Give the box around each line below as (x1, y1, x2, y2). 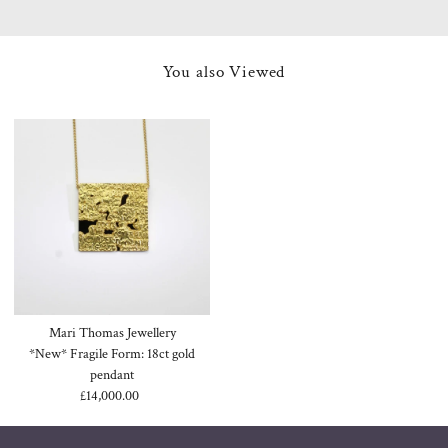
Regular (112, 386, 161, 405)
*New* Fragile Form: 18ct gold (29, 344, 196, 363)
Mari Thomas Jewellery (48, 323, 176, 342)
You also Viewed (162, 60, 286, 83)
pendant (90, 365, 135, 384)
